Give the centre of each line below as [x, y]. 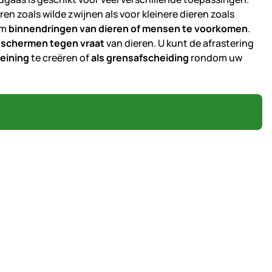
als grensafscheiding [140, 58]
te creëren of [61, 58]
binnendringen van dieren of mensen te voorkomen [128, 29]
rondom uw [216, 58]
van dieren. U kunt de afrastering [179, 43]
